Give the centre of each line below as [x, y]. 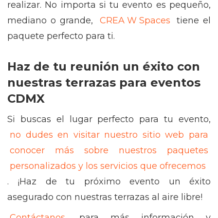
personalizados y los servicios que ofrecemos [108, 166]
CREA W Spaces [135, 20]
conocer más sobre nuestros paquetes [109, 150]
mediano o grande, [52, 20]
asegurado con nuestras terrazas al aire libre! [106, 197]
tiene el [192, 20]
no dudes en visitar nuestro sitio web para [109, 135]
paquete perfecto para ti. [61, 36]
